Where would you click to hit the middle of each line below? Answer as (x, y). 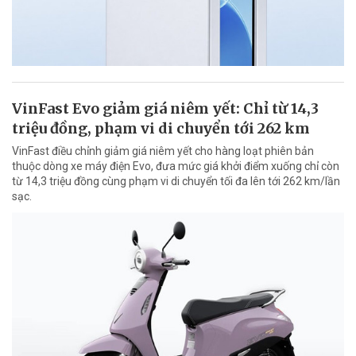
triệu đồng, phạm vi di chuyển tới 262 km (161, 129)
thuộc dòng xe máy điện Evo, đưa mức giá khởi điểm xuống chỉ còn (176, 166)
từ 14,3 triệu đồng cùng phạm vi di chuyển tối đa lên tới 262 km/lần (176, 182)
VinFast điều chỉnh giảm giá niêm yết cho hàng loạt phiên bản (163, 151)
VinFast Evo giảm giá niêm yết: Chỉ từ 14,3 (165, 109)
